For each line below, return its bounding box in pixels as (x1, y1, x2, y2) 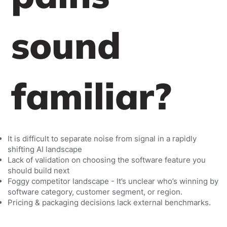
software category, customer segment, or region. (7, 186, 182, 197)
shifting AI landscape (7, 144, 82, 154)
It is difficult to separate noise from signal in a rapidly (7, 133, 197, 143)
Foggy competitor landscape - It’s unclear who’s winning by (7, 176, 218, 186)
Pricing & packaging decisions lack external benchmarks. (7, 197, 211, 207)
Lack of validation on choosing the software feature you (7, 155, 206, 165)
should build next (7, 165, 69, 175)
